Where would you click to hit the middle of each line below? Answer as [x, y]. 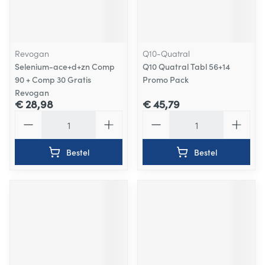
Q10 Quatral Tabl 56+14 [186, 66]
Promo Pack [166, 79]
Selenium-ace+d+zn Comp [65, 66]
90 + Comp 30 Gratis [53, 79]
